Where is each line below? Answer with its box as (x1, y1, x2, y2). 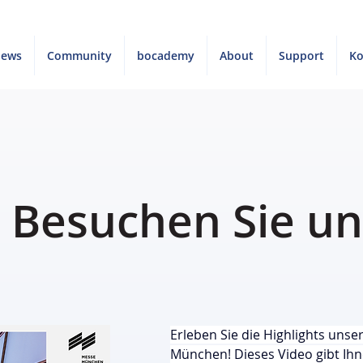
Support (279, 48, 325, 63)
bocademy (137, 48, 195, 63)
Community (47, 48, 113, 63)
